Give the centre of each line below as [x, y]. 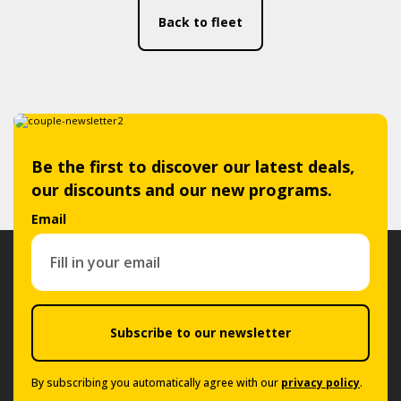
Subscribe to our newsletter [200, 333]
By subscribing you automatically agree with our [156, 383]
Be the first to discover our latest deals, [193, 166]
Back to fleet [200, 22]
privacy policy [320, 383]
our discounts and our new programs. [182, 190]
